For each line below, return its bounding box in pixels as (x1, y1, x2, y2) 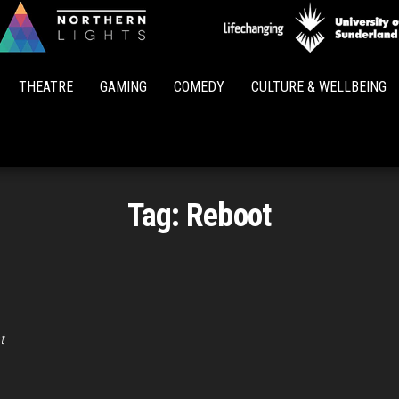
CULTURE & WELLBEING (251, 78, 387, 95)
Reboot (185, 197, 272, 234)
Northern (199, 40, 267, 62)
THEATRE (19, 78, 73, 95)
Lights (210, 65, 256, 87)
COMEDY (174, 78, 224, 95)
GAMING (100, 78, 147, 95)
